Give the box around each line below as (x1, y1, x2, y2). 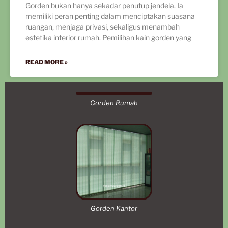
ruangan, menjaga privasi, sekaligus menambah (25, 22, 180, 31)
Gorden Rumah (90, 99, 138, 107)
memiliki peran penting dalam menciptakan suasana (25, 12, 195, 20)
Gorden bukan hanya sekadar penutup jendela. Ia (25, 1, 183, 10)
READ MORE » (25, 58, 68, 66)
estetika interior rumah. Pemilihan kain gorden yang (25, 33, 191, 42)
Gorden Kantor (91, 204, 137, 213)
